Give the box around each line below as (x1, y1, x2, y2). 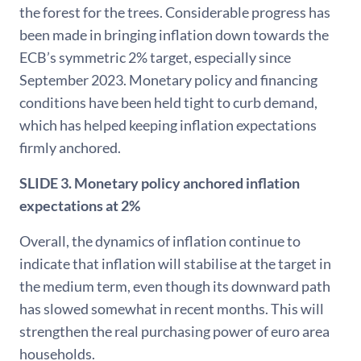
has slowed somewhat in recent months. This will (19, 299, 324, 317)
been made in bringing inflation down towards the (19, 25, 329, 44)
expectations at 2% (19, 196, 140, 214)
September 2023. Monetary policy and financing (19, 70, 317, 89)
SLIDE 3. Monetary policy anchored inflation (19, 173, 300, 192)
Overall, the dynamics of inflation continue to (19, 231, 301, 250)
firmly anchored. (19, 138, 121, 156)
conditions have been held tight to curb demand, (19, 93, 317, 111)
